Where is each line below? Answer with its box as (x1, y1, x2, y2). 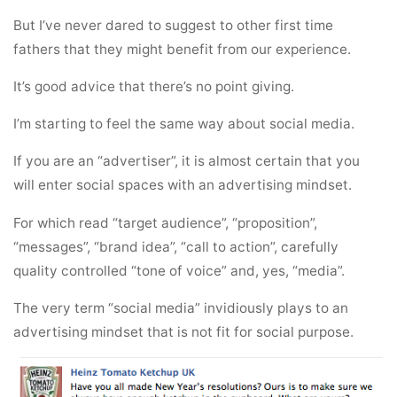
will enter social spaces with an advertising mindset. (13, 176, 353, 194)
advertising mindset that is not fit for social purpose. (13, 323, 354, 340)
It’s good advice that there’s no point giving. (13, 77, 295, 95)
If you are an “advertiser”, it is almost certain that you (13, 152, 361, 170)
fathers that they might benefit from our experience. (13, 40, 352, 58)
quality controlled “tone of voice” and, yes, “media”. (13, 261, 346, 279)
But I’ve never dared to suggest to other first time (13, 16, 334, 34)
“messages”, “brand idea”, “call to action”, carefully (13, 237, 339, 255)
